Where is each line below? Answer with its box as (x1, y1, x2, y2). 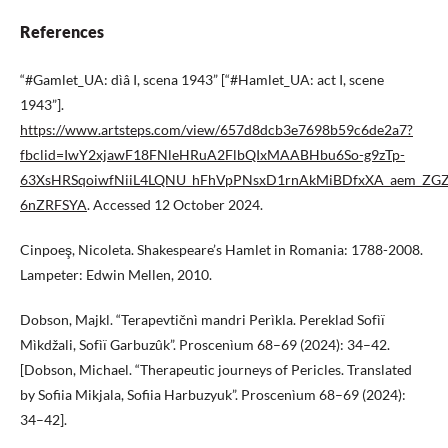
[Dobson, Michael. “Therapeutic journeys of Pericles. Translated (20, 361, 412, 379)
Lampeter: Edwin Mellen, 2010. (20, 266, 212, 284)
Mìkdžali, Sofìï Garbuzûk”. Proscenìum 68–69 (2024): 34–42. (20, 336, 390, 354)
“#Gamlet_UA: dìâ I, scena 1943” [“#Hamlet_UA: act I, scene (20, 71, 384, 89)
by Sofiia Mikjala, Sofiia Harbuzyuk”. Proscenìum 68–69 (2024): (20, 386, 406, 404)
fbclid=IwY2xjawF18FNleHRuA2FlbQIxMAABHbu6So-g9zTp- (20, 146, 405, 164)
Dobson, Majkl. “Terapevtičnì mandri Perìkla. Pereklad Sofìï (20, 311, 385, 329)
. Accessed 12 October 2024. (87, 196, 263, 214)
